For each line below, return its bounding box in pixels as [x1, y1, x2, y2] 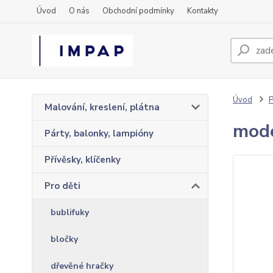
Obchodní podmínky [102, 5, 174, 16]
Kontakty [187, 5, 218, 16]
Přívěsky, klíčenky [44, 154, 121, 166]
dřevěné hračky [51, 260, 113, 272]
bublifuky [51, 207, 89, 218]
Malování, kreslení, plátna [44, 101, 160, 113]
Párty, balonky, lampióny [44, 127, 154, 140]
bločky [51, 233, 78, 245]
